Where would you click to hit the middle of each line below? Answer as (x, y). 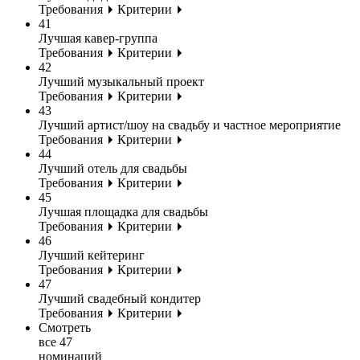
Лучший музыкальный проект (121, 81)
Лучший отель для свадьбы (113, 168)
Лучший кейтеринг (92, 255)
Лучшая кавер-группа (98, 38)
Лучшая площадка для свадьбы (123, 211)
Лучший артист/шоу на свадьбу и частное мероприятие (190, 125)
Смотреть (65, 327)
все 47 (55, 342)
